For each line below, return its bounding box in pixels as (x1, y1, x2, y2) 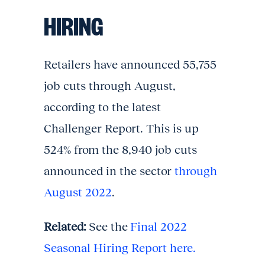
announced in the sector (44, 164, 174, 177)
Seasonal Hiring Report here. (44, 241, 196, 254)
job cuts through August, (44, 79, 176, 92)
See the (86, 220, 130, 233)
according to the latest (44, 101, 161, 114)
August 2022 (44, 186, 112, 199)
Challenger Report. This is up (44, 122, 199, 135)
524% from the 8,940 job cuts (44, 143, 197, 156)
